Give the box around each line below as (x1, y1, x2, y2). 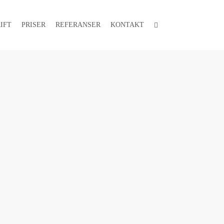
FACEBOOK (153, 20, 190, 28)
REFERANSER (55, 21, 100, 28)
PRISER (21, 21, 45, 28)
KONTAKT (110, 21, 144, 28)
